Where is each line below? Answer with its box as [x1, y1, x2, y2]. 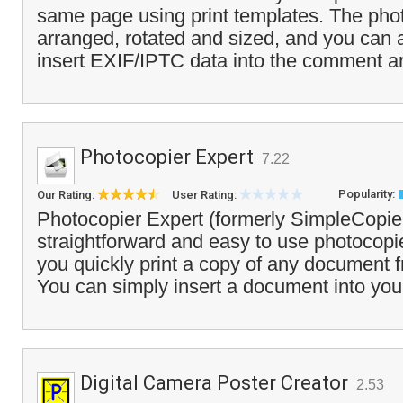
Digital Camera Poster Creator [80, 372, 348, 394]
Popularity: [338, 187, 395, 201]
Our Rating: [37, 188, 97, 201]
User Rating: [172, 188, 239, 201]
